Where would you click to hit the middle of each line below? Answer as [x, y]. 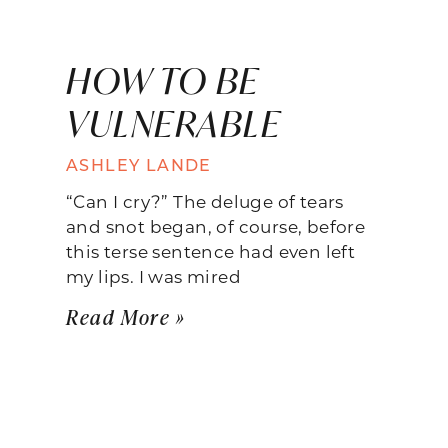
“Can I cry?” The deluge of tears [205, 200]
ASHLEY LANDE [139, 164]
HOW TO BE [163, 80]
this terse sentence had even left [211, 250]
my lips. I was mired [153, 275]
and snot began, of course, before [216, 225]
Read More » [126, 316]
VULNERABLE [173, 123]
